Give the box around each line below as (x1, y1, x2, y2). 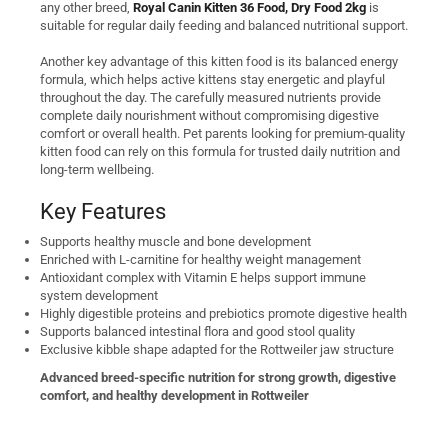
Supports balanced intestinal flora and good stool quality (40, 324, 355, 340)
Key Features (40, 197, 166, 224)
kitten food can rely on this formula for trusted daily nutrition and (40, 144, 400, 160)
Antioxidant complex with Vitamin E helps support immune (40, 270, 366, 286)
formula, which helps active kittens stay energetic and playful (40, 72, 385, 88)
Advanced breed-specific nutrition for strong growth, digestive (40, 370, 396, 386)
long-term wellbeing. (40, 162, 154, 178)
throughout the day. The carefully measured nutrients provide (40, 90, 381, 106)
